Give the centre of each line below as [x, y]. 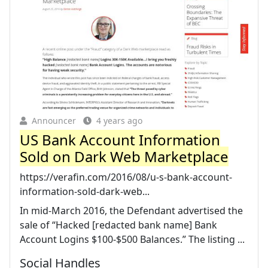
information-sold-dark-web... [85, 191]
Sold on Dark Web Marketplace [124, 156]
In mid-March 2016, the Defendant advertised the [131, 210]
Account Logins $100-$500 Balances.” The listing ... [132, 239]
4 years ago [119, 120]
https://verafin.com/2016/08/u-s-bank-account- [126, 177]
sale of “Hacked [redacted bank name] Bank [118, 225]
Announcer [54, 120]
